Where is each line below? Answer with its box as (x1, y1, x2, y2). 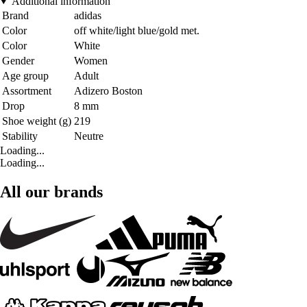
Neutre (74, 130, 103, 142)
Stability (2, 130, 38, 142)
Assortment (2, 84, 51, 97)
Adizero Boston (74, 84, 143, 97)
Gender (2, 54, 34, 66)
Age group (2, 69, 49, 82)
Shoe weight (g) (2, 114, 71, 127)
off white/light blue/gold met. (74, 24, 199, 36)
